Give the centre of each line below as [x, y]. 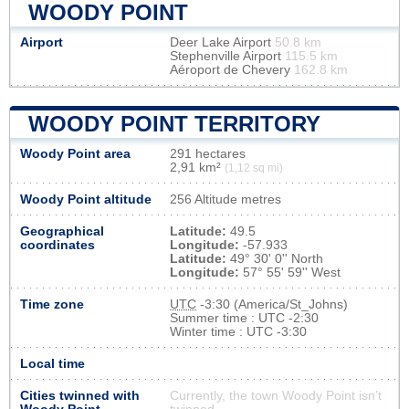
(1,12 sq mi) [254, 168]
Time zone [52, 304]
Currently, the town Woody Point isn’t [276, 395]
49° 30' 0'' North [275, 258]
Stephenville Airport [227, 56]
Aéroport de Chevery [232, 69]
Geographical [62, 231]
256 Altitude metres [225, 199]
